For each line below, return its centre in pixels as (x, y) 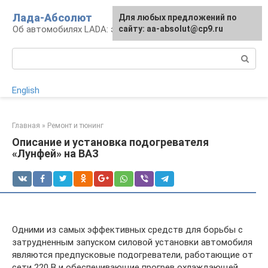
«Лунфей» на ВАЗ (55, 153)
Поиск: (26, 54)
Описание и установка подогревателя (110, 142)
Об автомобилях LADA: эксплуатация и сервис (110, 29)
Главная (26, 126)
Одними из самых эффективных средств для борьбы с (127, 230)
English (26, 90)
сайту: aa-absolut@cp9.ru (171, 29)
